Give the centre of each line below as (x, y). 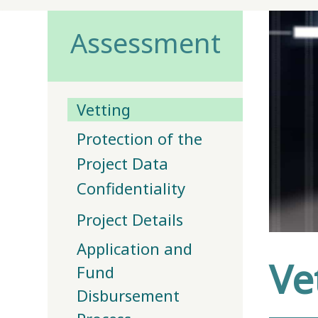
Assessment (145, 43)
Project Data (123, 164)
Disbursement (128, 295)
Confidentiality (131, 188)
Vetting (104, 110)
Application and (135, 248)
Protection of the (140, 139)
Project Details (130, 219)
